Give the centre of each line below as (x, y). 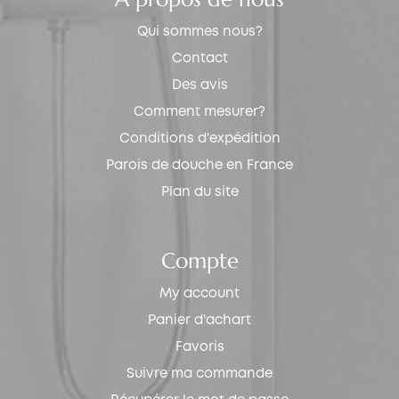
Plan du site (199, 192)
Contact (199, 58)
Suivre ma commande (199, 374)
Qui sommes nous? (199, 32)
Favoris (199, 347)
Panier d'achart (199, 320)
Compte (199, 261)
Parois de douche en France (199, 165)
